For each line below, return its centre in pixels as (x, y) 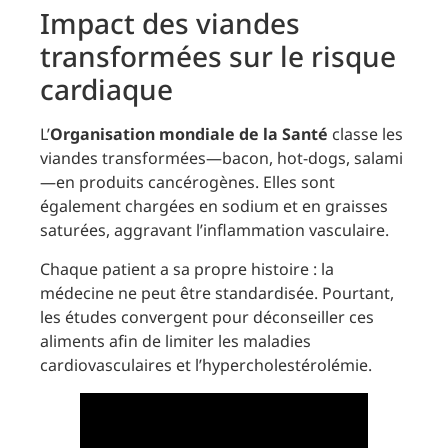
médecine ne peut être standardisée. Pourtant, (217, 292)
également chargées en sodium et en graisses (214, 206)
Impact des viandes (170, 23)
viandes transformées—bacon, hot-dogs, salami (221, 158)
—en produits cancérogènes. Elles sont (187, 182)
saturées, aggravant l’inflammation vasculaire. (214, 230)
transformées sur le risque (218, 56)
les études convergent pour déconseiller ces (207, 316)
